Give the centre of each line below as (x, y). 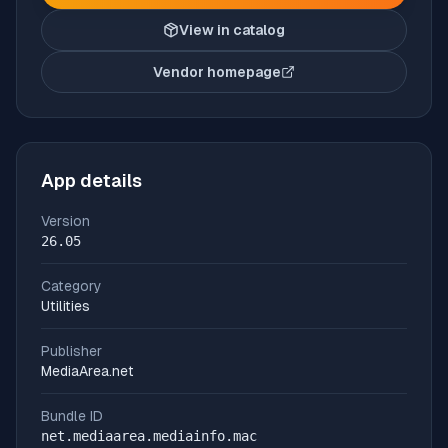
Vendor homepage (217, 72)
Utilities (65, 306)
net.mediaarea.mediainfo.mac (149, 436)
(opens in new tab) (287, 80)
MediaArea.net (87, 371)
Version (65, 221)
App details (91, 180)
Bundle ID (72, 416)
